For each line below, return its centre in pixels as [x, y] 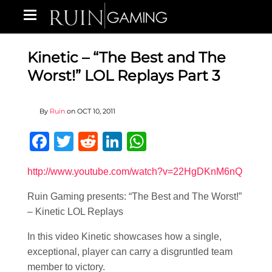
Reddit [126, 141]
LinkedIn [159, 141]
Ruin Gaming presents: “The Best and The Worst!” [134, 196]
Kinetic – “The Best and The [127, 57]
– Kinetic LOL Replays [75, 212]
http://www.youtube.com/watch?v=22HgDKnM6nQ [135, 172]
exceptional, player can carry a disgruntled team [130, 252]
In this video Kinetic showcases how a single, [124, 236]
